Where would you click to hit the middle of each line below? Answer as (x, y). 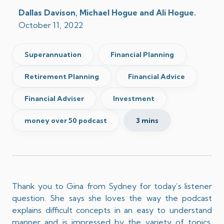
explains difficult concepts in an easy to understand (112, 210)
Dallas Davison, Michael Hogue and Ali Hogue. (107, 12)
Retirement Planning (62, 76)
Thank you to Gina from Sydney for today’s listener (112, 186)
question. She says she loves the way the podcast (112, 198)
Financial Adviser (54, 98)
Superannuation (53, 54)
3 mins (147, 120)
